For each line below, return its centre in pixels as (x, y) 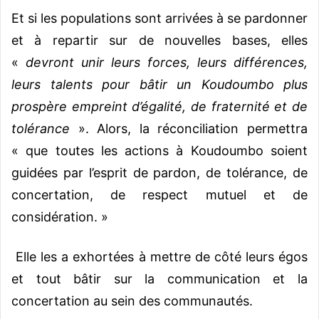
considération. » (60, 216)
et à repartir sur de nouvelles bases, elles (159, 40)
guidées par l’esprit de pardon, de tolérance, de (159, 172)
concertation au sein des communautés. (132, 300)
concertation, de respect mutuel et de (159, 194)
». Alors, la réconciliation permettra (189, 128)
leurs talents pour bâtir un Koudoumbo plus (159, 84)
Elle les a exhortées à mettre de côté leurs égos (159, 256)
